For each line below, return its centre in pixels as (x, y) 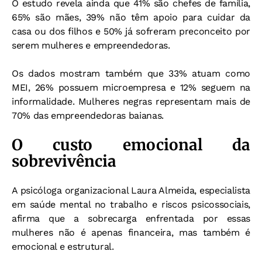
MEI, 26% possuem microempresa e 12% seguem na (131, 88)
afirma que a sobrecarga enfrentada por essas (131, 219)
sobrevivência (64, 161)
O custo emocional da (131, 145)
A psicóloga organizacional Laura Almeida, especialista (131, 191)
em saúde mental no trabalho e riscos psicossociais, (131, 205)
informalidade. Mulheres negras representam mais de (131, 102)
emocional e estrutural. (63, 247)
